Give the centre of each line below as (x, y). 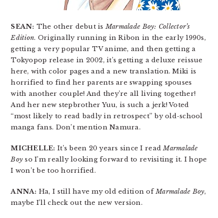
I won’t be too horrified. (53, 171)
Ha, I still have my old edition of (96, 191)
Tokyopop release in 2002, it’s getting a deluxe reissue (107, 60)
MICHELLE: (33, 148)
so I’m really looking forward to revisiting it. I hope (115, 159)
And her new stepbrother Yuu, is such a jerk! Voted (100, 105)
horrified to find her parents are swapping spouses (101, 82)
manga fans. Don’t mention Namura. (76, 127)
